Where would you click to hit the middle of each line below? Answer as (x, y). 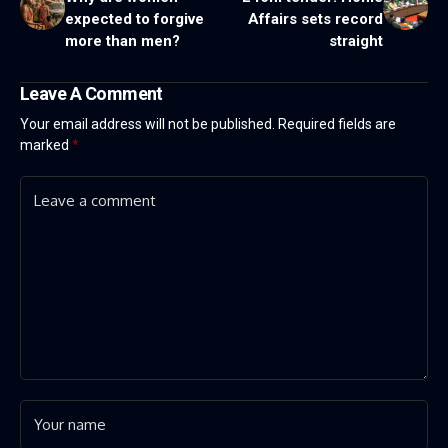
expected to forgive (134, 18)
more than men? (122, 40)
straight (356, 40)
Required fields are (337, 123)
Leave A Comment (91, 93)
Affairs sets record (315, 18)
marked (46, 144)
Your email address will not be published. (147, 123)
